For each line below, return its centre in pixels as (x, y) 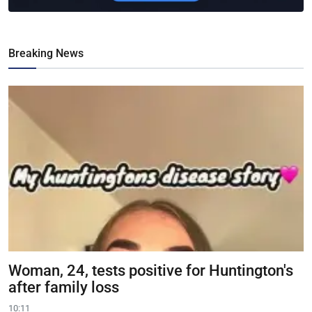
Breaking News (46, 54)
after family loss (64, 287)
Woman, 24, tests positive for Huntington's (151, 270)
